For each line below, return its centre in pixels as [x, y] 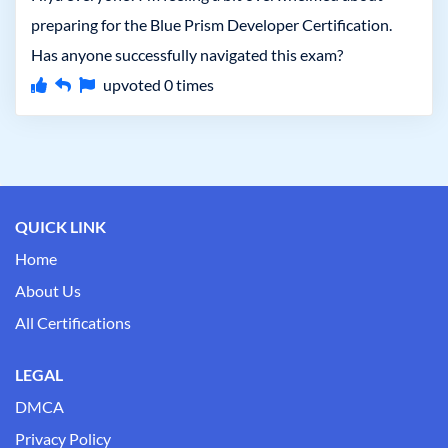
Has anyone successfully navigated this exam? [187, 54]
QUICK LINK [60, 226]
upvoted [133, 84]
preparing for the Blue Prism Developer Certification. [211, 24]
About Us [48, 290]
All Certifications [73, 322]
